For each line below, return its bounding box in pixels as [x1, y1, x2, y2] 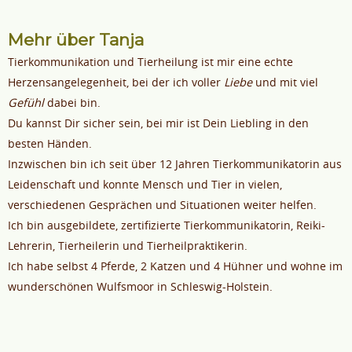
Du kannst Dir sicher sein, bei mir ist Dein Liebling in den [8, 115, 309, 131]
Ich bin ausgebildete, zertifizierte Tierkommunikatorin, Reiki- [8, 218, 325, 233]
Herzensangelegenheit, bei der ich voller [8, 75, 224, 90]
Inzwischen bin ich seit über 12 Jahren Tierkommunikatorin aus [8, 156, 342, 172]
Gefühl [8, 95, 44, 111]
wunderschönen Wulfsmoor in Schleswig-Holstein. [8, 279, 273, 295]
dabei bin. [44, 95, 101, 111]
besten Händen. [8, 136, 92, 152]
